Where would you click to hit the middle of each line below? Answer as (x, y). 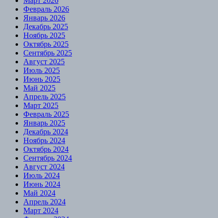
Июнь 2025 (42, 79)
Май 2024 (39, 193)
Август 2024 (44, 166)
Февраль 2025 (46, 114)
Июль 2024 (42, 175)
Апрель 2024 (45, 201)
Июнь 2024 (42, 184)
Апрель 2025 (45, 96)
